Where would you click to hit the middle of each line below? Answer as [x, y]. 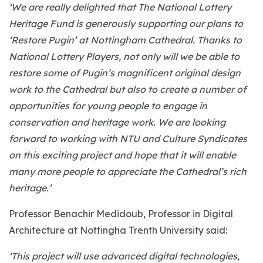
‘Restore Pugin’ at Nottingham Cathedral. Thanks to [125, 40]
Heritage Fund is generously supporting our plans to [126, 23]
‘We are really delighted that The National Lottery [120, 7]
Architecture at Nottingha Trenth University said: [118, 230]
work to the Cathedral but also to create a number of [127, 89]
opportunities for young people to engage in [108, 106]
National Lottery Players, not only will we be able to [124, 56]
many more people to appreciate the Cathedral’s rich [128, 171]
